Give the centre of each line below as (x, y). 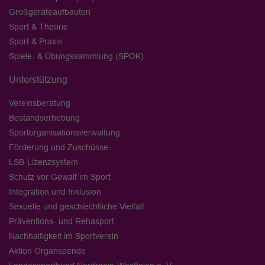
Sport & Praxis (35, 41)
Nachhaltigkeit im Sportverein (64, 236)
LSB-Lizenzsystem (43, 162)
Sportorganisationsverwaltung (64, 132)
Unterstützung (38, 79)
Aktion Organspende (47, 251)
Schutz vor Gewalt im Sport (60, 177)
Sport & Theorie (38, 26)
